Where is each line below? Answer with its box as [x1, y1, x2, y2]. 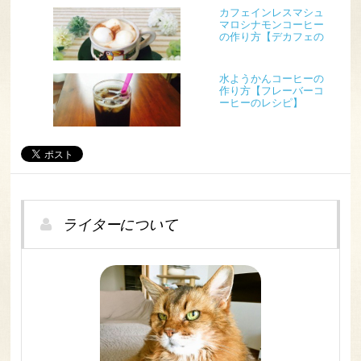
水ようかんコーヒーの [218, 73, 324, 85]
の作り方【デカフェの [218, 31, 324, 43]
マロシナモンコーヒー [218, 19, 324, 31]
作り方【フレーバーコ [218, 85, 324, 97]
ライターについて [58, 214, 177, 234]
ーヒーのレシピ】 [218, 97, 303, 109]
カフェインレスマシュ [218, 6, 324, 19]
